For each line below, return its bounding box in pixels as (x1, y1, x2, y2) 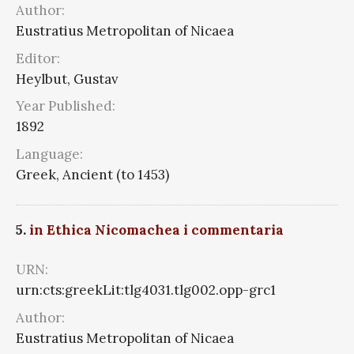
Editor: (16, 49, 60, 67)
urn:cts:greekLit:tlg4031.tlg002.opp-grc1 (16, 281, 276, 299)
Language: (16, 145, 83, 163)
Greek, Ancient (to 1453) (16, 165, 169, 183)
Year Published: (16, 97, 115, 115)
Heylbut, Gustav (16, 70, 119, 88)
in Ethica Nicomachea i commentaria (29, 221, 284, 239)
